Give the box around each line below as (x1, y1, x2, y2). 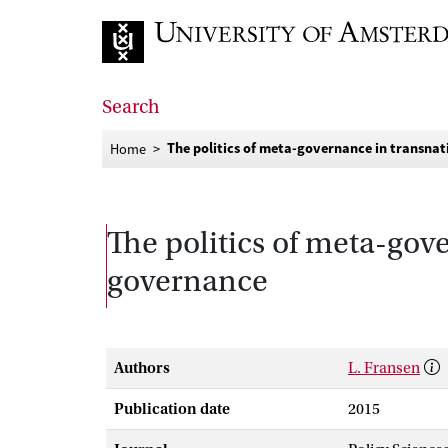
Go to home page (101, 70, 217, 88)
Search (102, 96, 160, 118)
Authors (114, 359, 170, 377)
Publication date (114, 400, 230, 418)
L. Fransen (348, 359, 420, 377)
